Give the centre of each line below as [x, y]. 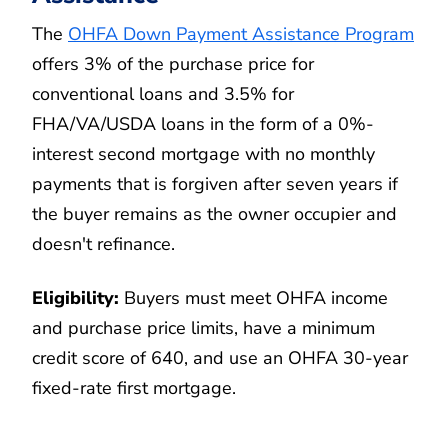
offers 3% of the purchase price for [173, 64]
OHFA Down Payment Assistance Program [241, 34]
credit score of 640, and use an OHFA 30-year [220, 358]
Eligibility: [75, 298]
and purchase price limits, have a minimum [203, 328]
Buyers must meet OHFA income [253, 298]
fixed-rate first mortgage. [134, 388]
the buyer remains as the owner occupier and [214, 214]
